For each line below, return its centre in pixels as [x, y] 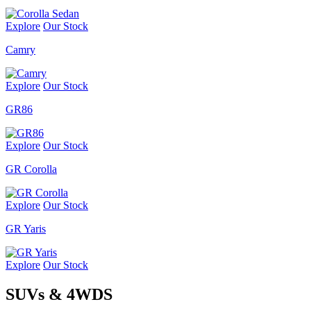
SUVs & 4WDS [59, 294]
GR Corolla [31, 169]
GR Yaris [26, 228]
